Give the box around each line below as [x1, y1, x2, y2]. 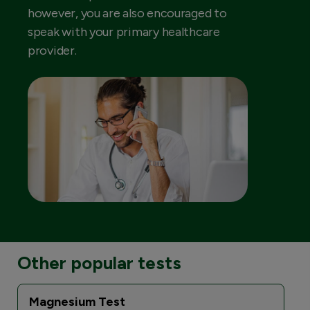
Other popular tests [17, 251, 181, 274]
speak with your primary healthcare [28, 24, 220, 40]
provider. [28, 43, 77, 59]
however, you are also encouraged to [28, 6, 227, 21]
